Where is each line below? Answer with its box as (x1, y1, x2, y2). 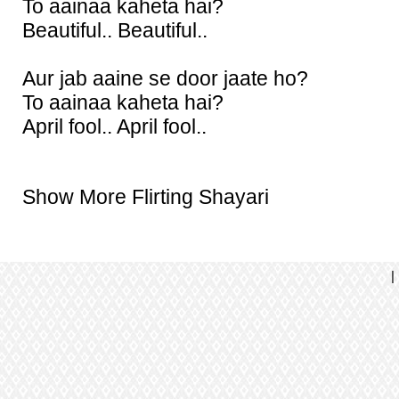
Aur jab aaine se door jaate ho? (22, 67, 308, 90)
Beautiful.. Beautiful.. (22, 19, 208, 42)
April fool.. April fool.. (22, 115, 207, 138)
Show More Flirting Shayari (22, 185, 269, 208)
